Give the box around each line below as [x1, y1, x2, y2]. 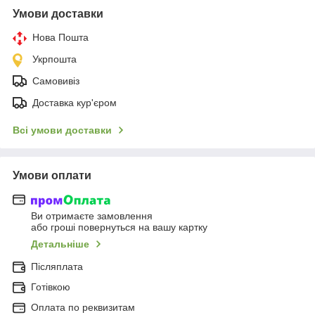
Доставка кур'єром [32, 96, 117, 108]
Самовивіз [32, 75, 79, 86]
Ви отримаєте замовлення [31, 210, 153, 222]
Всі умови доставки [13, 124, 112, 136]
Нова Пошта [32, 31, 89, 43]
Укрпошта [32, 53, 77, 65]
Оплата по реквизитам [31, 302, 135, 314]
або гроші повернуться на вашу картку [31, 221, 207, 233]
